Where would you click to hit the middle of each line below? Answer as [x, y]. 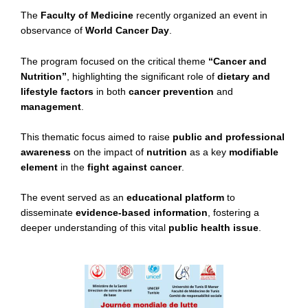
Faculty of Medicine [87, 15]
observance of [53, 31]
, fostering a [233, 213]
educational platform [175, 198]
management [51, 106]
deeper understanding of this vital [95, 228]
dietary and [244, 76]
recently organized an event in [200, 15]
